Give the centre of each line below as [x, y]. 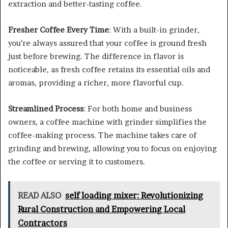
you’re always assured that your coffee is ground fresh [107, 43]
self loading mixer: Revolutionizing [134, 195]
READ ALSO [39, 195]
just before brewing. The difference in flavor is [96, 56]
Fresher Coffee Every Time [59, 30]
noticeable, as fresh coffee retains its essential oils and [109, 69]
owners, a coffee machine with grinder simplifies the [107, 122]
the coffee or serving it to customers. [77, 161]
